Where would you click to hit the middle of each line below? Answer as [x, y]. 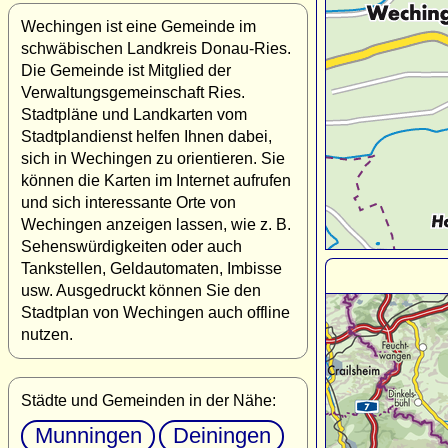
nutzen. [47, 334]
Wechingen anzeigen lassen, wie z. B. [156, 224]
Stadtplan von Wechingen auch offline [155, 312]
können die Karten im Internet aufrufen [156, 180]
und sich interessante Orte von [128, 202]
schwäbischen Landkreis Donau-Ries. [156, 48]
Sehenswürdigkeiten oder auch [131, 246]
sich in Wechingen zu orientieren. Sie [153, 158]
